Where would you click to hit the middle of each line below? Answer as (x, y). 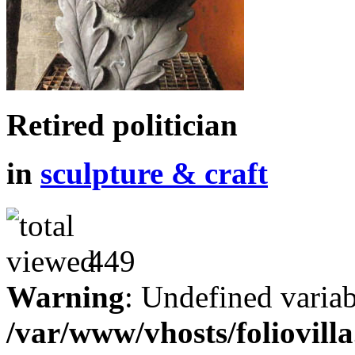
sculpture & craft (154, 173)
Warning (65, 297)
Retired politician (122, 124)
